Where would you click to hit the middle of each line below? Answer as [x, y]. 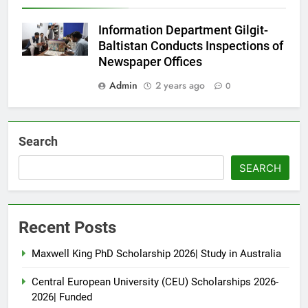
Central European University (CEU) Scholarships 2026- [155, 282]
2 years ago [180, 86]
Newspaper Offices [150, 62]
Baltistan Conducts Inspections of [191, 46]
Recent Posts [67, 228]
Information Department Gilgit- [183, 31]
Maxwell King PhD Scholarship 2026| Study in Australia [156, 254]
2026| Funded [62, 297]
